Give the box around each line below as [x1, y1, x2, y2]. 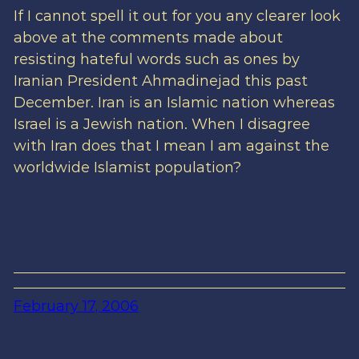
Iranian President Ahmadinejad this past [13, 72, 308, 91]
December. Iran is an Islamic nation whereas [13, 94, 335, 112]
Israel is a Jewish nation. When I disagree [13, 115, 310, 134]
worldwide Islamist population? [13, 159, 241, 177]
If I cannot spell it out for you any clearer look [13, 7, 341, 26]
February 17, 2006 [13, 297, 139, 316]
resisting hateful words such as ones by [13, 50, 300, 69]
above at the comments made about [13, 29, 283, 47]
